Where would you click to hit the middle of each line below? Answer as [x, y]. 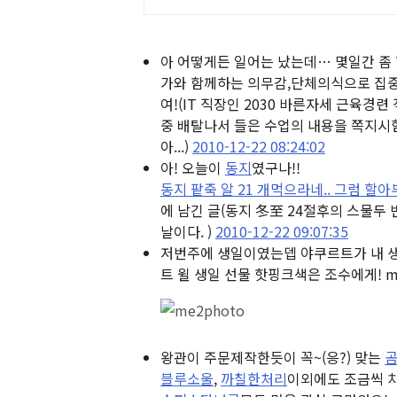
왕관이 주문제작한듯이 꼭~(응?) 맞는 [272, 357]
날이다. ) [186, 231]
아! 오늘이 [193, 167]
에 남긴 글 [191, 210]
